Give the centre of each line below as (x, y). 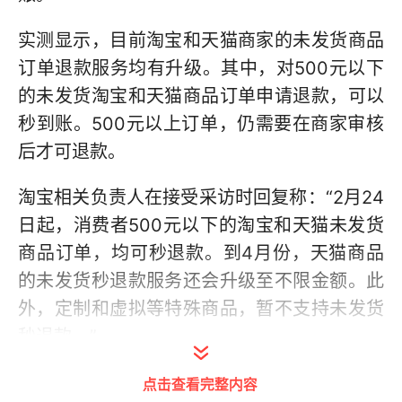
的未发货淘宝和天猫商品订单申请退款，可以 (201, 96)
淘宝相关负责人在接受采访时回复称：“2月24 (201, 197)
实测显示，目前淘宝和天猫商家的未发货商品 (201, 40)
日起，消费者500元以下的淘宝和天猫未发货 (201, 225)
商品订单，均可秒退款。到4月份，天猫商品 (201, 253)
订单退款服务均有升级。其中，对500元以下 (201, 68)
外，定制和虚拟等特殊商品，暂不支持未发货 (201, 309)
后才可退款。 (72, 152)
